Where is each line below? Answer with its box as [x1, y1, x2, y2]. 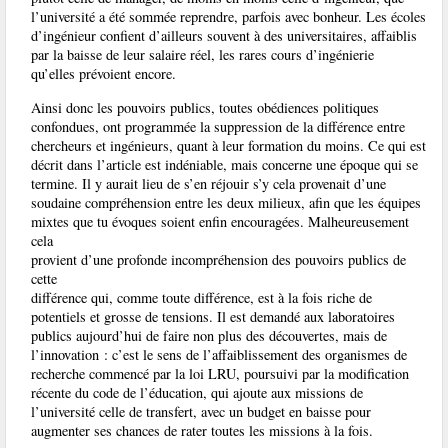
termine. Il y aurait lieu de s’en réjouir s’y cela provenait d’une [31, 173, 386, 193]
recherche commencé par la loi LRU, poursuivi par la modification [31, 363, 409, 383]
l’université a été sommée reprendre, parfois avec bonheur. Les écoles [31, 7, 426, 27]
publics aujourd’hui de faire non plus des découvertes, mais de [31, 325, 387, 345]
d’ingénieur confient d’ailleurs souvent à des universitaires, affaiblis [31, 26, 417, 46]
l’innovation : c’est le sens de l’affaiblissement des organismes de [31, 344, 407, 364]
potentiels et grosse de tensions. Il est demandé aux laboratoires [31, 306, 395, 326]
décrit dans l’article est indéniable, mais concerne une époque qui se [31, 154, 418, 174]
